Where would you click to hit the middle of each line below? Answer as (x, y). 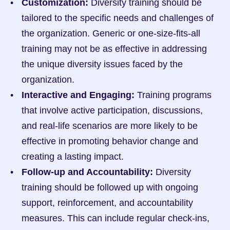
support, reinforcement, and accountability (107, 203)
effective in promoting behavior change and (110, 141)
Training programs (173, 95)
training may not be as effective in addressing (114, 49)
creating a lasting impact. (73, 157)
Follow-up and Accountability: (87, 172)
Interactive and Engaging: (78, 95)
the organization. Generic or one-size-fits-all (111, 33)
